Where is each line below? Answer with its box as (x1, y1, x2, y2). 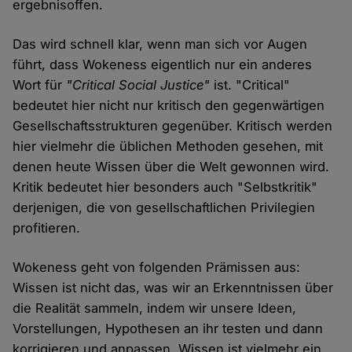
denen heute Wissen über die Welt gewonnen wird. (13, 159, 330, 175)
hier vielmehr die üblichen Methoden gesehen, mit (13, 138, 324, 155)
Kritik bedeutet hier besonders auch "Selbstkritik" (13, 179, 318, 196)
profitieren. (13, 220, 81, 236)
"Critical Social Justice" (66, 77, 211, 93)
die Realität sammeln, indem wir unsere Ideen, (13, 300, 297, 317)
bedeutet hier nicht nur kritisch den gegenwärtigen (13, 97, 325, 114)
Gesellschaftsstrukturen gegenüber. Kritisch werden (13, 118, 333, 134)
